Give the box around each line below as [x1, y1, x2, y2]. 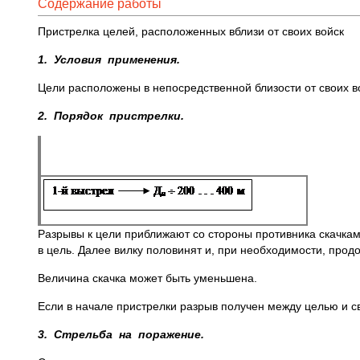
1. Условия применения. [38, 53, 180, 66]
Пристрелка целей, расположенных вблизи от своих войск [38, 25, 344, 38]
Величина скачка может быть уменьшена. [38, 272, 257, 284]
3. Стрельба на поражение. [38, 328, 204, 341]
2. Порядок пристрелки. [38, 109, 184, 122]
